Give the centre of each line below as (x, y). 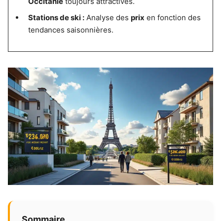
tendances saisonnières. (71, 30)
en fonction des (172, 18)
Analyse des (107, 18)
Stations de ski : (56, 18)
